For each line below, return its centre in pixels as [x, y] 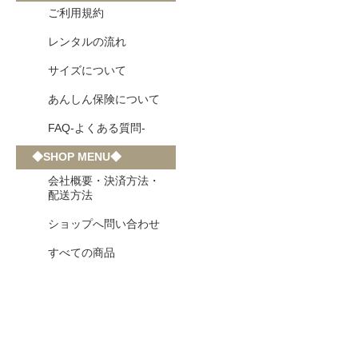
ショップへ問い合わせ [104, 224]
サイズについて [87, 70]
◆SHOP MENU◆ [77, 157]
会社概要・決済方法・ [104, 181]
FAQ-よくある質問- [97, 128]
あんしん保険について [104, 99]
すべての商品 [82, 253]
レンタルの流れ [87, 42]
